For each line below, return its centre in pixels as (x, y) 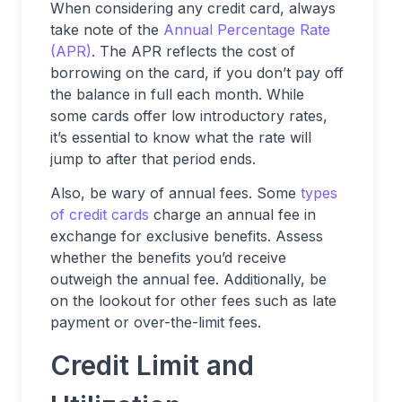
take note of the (107, 29)
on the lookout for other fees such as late (193, 300)
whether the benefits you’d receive (168, 257)
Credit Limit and (152, 365)
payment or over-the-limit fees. (156, 322)
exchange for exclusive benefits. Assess (187, 236)
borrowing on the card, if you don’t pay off (197, 72)
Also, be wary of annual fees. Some (175, 192)
